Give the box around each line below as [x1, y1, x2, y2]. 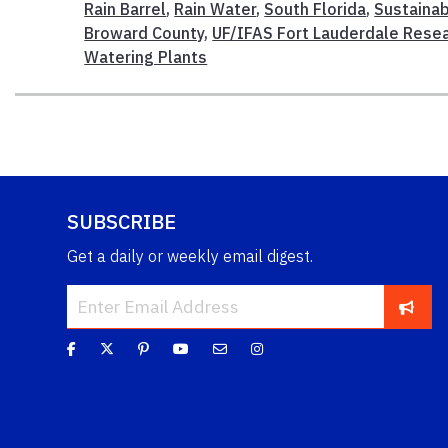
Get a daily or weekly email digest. [67, 246, 313, 267]
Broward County [84, 23, 205, 44]
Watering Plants [84, 47, 208, 68]
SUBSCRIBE [67, 208, 176, 236]
